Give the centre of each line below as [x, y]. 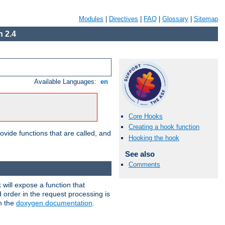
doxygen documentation [54, 203]
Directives [124, 19]
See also [140, 154]
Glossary [175, 19]
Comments [144, 164]
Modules [91, 19]
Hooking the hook [154, 138]
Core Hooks [146, 117]
